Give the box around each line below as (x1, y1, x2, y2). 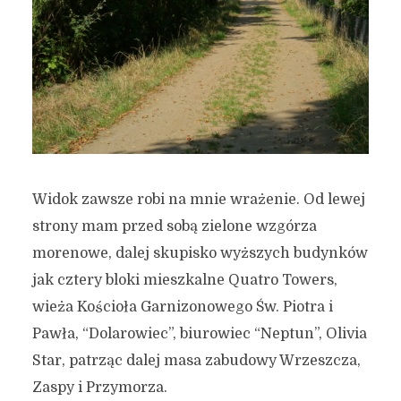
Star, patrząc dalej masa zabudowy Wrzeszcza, (31, 353, 361, 370)
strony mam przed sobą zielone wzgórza (31, 218, 317, 235)
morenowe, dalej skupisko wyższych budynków (31, 245, 368, 262)
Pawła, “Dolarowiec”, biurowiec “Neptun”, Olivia (31, 326, 367, 343)
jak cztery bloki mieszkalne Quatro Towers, (31, 272, 337, 289)
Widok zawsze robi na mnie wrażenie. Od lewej (31, 192, 365, 209)
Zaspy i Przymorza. (31, 380, 167, 397)
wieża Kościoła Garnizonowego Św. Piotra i (31, 299, 333, 316)
